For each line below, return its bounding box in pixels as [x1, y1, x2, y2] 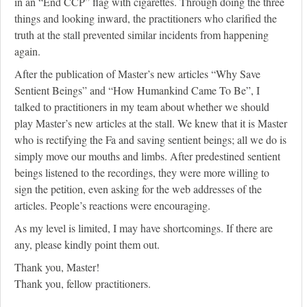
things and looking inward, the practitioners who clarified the [14, 11, 277, 26]
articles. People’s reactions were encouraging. [14, 198, 214, 213]
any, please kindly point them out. [14, 237, 163, 252]
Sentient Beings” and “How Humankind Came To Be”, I [14, 83, 260, 98]
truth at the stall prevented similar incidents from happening [14, 27, 269, 42]
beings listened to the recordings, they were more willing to [14, 165, 269, 180]
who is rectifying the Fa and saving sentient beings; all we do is [14, 132, 286, 147]
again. [14, 44, 44, 59]
